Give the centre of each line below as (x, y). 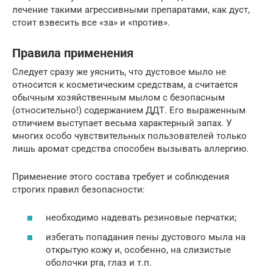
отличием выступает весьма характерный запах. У (122, 123)
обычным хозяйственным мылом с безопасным (119, 97)
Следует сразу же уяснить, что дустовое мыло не (119, 72)
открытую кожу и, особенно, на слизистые (138, 250)
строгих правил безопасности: (79, 189)
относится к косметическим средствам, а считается (125, 84)
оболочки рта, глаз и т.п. (99, 262)
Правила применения (73, 53)
